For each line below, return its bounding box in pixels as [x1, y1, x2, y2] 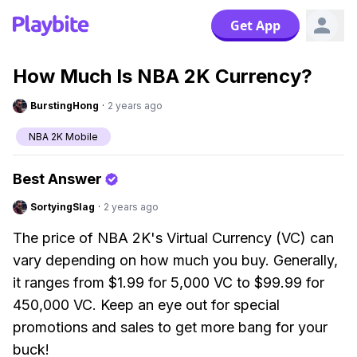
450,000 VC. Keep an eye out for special [13, 296, 280, 313]
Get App [230, 17, 280, 34]
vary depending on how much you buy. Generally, [13, 252, 338, 269]
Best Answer [13, 171, 102, 187]
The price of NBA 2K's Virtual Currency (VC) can [13, 229, 334, 246]
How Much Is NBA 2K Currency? [13, 65, 312, 88]
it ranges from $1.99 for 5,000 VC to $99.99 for [13, 274, 324, 291]
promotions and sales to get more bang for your [13, 319, 328, 335]
